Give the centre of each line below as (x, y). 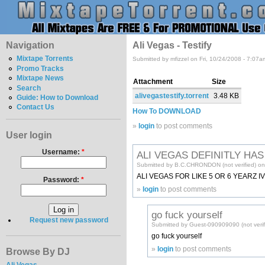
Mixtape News (41, 78)
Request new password (69, 220)
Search (29, 88)
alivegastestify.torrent (172, 96)
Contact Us (36, 107)
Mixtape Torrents (45, 59)
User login (29, 135)
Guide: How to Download (58, 98)
